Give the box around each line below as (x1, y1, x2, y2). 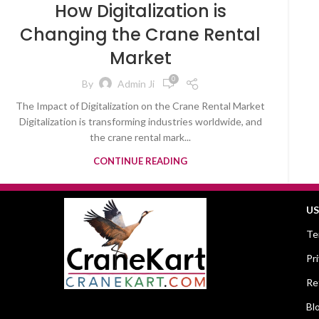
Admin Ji (117, 78, 155, 90)
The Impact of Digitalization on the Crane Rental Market (16, 99, 265, 112)
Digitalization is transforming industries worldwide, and (19, 115, 262, 127)
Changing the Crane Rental (20, 22, 261, 46)
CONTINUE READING (93, 155, 187, 167)
